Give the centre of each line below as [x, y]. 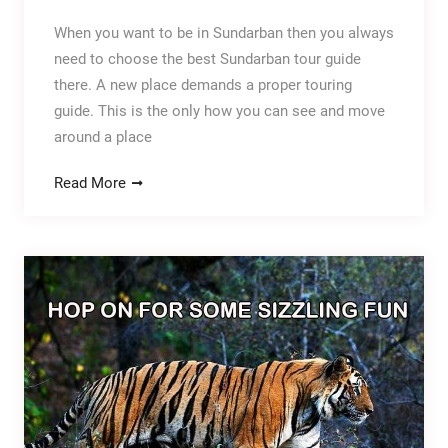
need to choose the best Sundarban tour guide [207, 59]
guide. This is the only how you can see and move [219, 111]
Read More [89, 183]
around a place [102, 137]
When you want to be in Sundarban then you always [223, 33]
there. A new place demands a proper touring [202, 85]
